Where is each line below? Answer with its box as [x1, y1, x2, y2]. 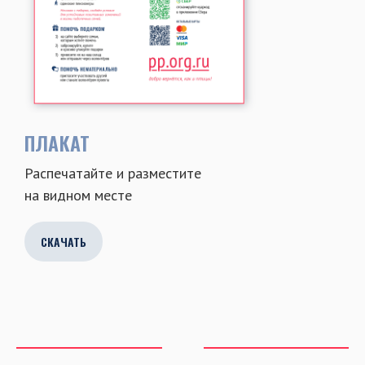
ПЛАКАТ [24, 127, 90, 157]
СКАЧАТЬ [41, 232, 86, 250]
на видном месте [24, 185, 132, 204]
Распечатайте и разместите [24, 163, 201, 182]
